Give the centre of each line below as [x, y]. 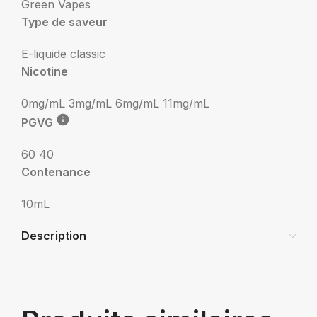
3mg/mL [92, 103]
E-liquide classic [63, 54]
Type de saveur [64, 22]
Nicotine [45, 71]
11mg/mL [186, 103]
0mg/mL [45, 103]
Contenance [56, 172]
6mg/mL [139, 103]
